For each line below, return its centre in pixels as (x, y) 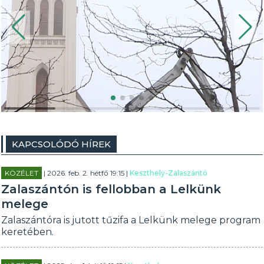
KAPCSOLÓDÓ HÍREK (62, 144)
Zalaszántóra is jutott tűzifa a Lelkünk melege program (131, 220)
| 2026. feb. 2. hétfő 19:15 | (86, 173)
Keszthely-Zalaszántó (169, 173)
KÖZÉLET (22, 173)
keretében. (28, 232)
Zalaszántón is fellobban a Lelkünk (111, 189)
